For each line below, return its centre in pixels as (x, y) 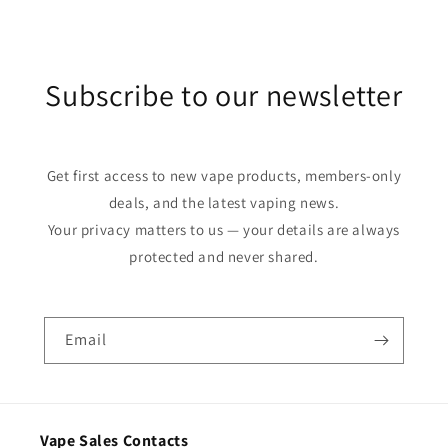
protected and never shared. (224, 256)
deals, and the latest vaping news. (224, 202)
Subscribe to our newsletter (224, 94)
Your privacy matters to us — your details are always (224, 229)
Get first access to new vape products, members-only (224, 175)
